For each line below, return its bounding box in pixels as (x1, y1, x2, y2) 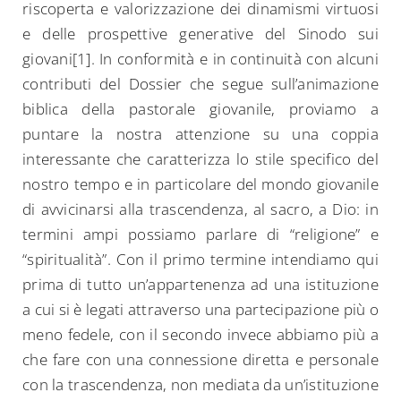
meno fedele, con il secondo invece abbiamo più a (22, 324, 379, 346)
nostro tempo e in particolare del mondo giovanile (22, 174, 379, 195)
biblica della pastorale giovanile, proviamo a (22, 98, 379, 120)
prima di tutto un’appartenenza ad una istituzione (22, 274, 379, 295)
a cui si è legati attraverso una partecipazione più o (22, 299, 379, 320)
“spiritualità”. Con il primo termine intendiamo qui (22, 249, 379, 270)
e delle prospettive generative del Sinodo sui (22, 23, 379, 45)
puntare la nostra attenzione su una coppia (22, 124, 379, 145)
